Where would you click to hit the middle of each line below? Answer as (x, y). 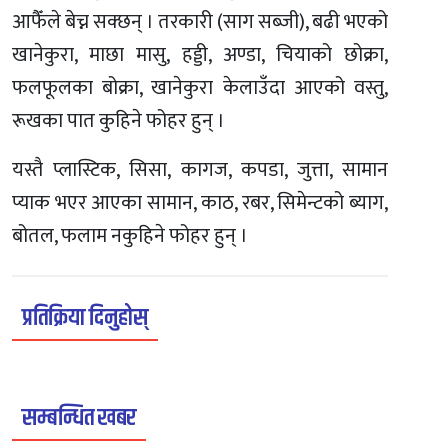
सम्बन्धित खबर (79, 418)
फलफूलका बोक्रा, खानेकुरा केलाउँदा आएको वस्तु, (200, 88)
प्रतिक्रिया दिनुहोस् (85, 318)
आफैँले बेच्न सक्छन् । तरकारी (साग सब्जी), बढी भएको (200, 22)
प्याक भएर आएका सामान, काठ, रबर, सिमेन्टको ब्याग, (200, 203)
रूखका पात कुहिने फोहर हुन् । (118, 121)
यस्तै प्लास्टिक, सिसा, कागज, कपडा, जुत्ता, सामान (200, 170)
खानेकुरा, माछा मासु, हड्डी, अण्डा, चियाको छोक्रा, (200, 55)
